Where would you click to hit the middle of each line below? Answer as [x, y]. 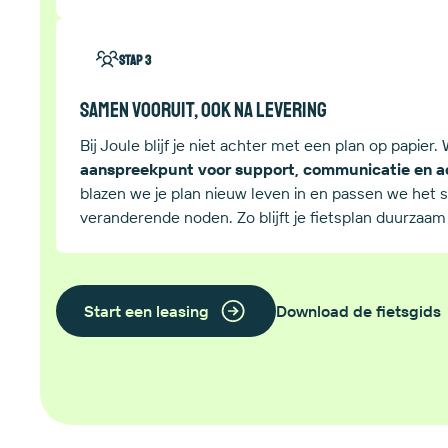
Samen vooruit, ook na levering [203, 109]
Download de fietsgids [358, 310]
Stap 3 [135, 60]
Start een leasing [146, 310]
